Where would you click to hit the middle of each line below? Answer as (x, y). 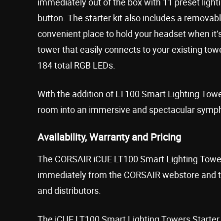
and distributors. (69, 190)
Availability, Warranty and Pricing (109, 137)
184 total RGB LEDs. (76, 65)
